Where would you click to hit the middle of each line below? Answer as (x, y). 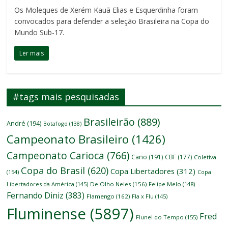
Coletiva (205, 157)
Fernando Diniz (35, 196)
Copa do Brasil (53, 171)
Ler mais (32, 53)
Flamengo (101, 196)
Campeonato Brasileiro (68, 139)
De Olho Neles (111, 184)
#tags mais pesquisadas (66, 97)
